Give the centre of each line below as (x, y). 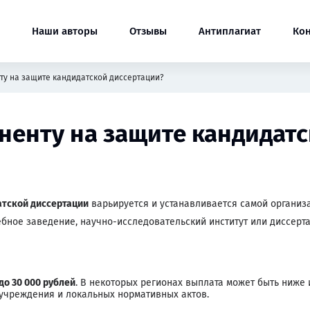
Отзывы (148, 31)
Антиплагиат (230, 31)
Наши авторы (65, 31)
